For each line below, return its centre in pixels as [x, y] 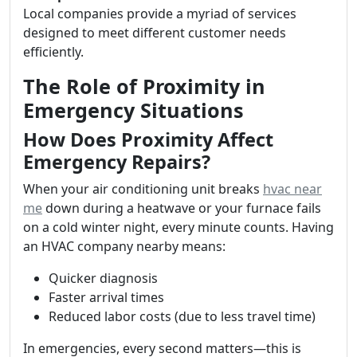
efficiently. [53, 51]
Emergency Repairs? [117, 161]
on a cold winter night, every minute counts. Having [178, 227]
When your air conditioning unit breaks [143, 188]
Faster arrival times [106, 297]
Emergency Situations [133, 110]
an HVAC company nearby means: [124, 246]
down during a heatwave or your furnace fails [182, 208]
